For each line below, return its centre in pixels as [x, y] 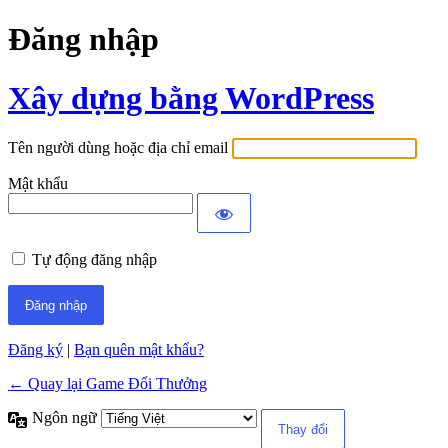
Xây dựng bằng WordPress [191, 97]
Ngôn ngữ [66, 418]
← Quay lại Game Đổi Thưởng [107, 384]
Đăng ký [35, 350]
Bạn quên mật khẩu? [139, 350]
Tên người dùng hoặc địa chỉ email [118, 148]
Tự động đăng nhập [94, 260]
